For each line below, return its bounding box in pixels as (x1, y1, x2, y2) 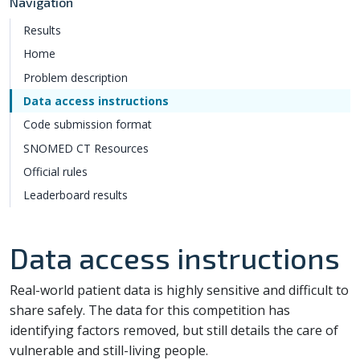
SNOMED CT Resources (22, 140, 149, 156)
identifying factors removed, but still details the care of (10, 321, 338, 339)
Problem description (22, 69, 128, 85)
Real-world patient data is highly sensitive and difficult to (10, 280, 349, 299)
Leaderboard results (22, 187, 128, 203)
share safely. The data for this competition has (10, 301, 290, 319)
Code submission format (22, 117, 152, 133)
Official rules (22, 164, 88, 180)
